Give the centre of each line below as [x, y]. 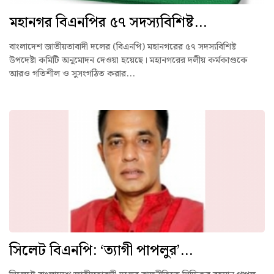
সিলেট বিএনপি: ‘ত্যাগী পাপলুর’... [101, 251]
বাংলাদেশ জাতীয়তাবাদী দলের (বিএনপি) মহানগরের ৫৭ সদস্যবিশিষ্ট [123, 47]
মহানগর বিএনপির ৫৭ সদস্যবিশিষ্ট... [108, 23]
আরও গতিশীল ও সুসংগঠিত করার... [72, 74]
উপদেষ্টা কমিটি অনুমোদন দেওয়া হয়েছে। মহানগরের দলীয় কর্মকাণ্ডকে [128, 61]
